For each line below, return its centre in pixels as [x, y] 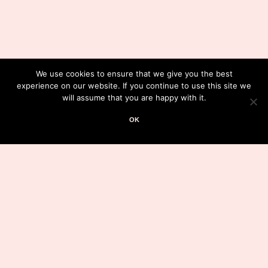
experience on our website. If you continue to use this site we [134, 86]
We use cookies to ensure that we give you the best [134, 74]
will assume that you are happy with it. [134, 98]
